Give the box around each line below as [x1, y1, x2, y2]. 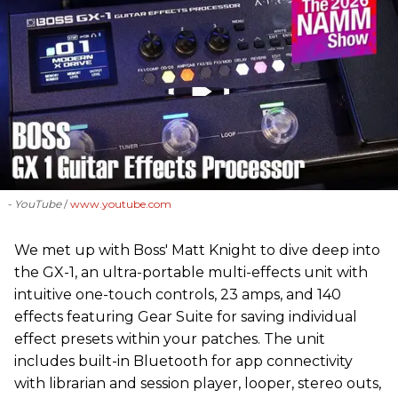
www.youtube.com [70, 196, 171, 211]
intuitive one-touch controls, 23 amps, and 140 [14, 285, 341, 303]
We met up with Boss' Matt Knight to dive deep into [14, 241, 380, 259]
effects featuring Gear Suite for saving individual [14, 307, 357, 325]
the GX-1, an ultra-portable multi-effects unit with [14, 263, 368, 281]
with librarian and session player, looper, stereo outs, [14, 374, 381, 392]
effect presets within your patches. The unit [14, 330, 325, 347]
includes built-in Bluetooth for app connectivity [14, 352, 353, 370]
